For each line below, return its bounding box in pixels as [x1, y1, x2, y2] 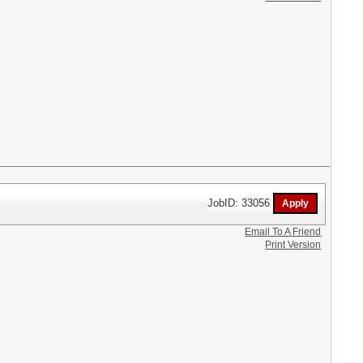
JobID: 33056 [207, 196, 274, 209]
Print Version [265, 238, 322, 250]
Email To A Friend [245, 225, 322, 237]
